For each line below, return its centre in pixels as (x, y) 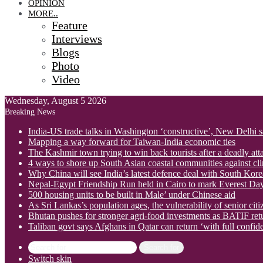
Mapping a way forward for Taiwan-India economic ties (132, 142)
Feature (70, 25)
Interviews (77, 39)
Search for (161, 247)
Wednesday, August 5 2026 (55, 101)
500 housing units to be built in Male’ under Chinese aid (132, 195)
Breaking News (30, 112)
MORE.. (43, 14)
